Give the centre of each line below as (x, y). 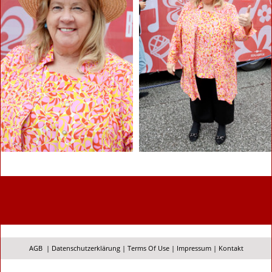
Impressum (194, 248)
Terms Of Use (148, 248)
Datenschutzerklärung (86, 248)
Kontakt (231, 248)
